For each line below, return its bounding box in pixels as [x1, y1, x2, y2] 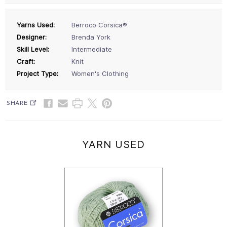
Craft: [17, 57, 35, 65]
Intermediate [71, 45, 112, 53]
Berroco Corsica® [71, 20, 127, 29]
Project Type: [17, 69, 58, 78]
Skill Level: [17, 45, 49, 53]
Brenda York [71, 32, 110, 41]
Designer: [17, 32, 47, 41]
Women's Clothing [71, 69, 129, 78]
